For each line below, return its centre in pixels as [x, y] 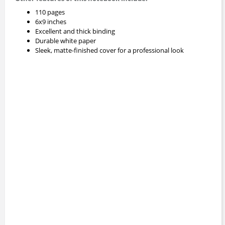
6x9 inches [51, 21]
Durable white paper [66, 40]
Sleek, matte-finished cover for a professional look [109, 50]
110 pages [50, 12]
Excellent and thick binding [75, 31]
